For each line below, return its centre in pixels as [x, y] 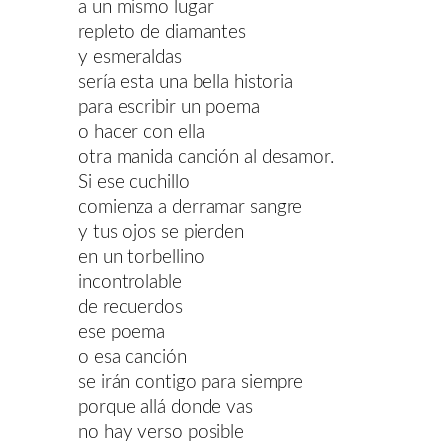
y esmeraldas [130, 57]
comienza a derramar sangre [190, 207]
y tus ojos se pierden [161, 232]
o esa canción [132, 357]
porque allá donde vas [165, 407]
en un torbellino [141, 257]
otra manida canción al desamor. [206, 157]
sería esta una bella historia [186, 82]
